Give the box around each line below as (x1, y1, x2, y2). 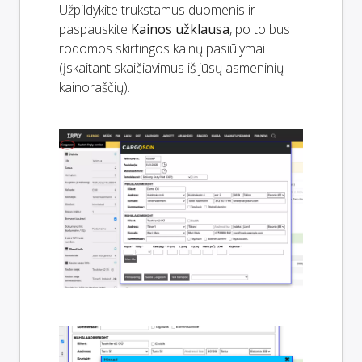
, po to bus (229, 19, 290, 38)
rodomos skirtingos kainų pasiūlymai (59, 39, 265, 57)
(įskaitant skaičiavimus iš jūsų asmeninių (59, 58, 284, 77)
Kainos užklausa (131, 19, 229, 38)
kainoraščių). (59, 78, 130, 96)
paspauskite (59, 19, 131, 38)
